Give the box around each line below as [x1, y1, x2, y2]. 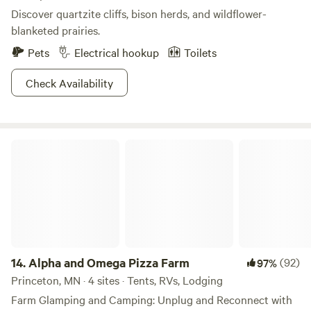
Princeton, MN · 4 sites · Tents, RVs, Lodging [11, 272, 223, 287]
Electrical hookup [74, 44, 159, 60]
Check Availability [26, 75, 113, 90]
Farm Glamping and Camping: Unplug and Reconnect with [11, 292, 292, 307]
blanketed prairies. [11, 22, 100, 37]
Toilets [184, 44, 217, 60]
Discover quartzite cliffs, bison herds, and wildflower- [11, 6, 267, 21]
